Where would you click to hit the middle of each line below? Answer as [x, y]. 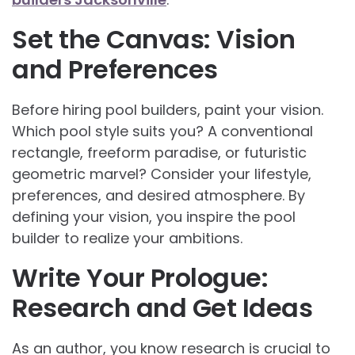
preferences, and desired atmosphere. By [158, 196]
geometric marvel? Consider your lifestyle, [162, 174]
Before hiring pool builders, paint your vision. [168, 110]
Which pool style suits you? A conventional [162, 132]
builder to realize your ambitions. [127, 239]
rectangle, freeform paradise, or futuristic [159, 153]
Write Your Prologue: [140, 278]
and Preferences [115, 70]
